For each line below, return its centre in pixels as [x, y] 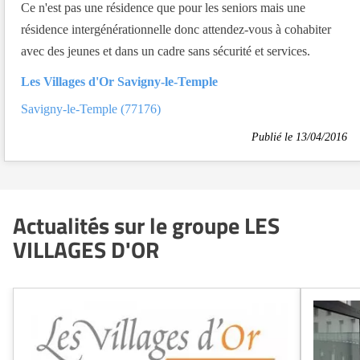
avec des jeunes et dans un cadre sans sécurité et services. [166, 51]
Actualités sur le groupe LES [146, 225]
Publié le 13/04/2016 [299, 137]
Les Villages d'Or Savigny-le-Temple [119, 82]
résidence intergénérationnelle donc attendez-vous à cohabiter [176, 29]
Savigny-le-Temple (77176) [91, 109]
